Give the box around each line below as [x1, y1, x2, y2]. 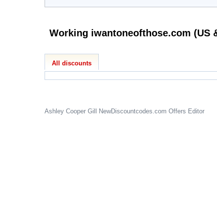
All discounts [52, 60, 92, 67]
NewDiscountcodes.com [99, 108, 167, 115]
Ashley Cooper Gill [45, 108, 97, 115]
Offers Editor [169, 108, 204, 115]
